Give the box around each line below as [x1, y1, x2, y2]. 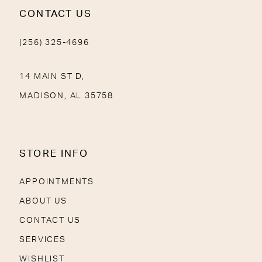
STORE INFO [19, 149, 88, 158]
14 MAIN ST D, [19, 71, 85, 81]
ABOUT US [19, 196, 67, 206]
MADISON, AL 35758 [19, 91, 113, 100]
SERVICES [19, 235, 66, 244]
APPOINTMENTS [19, 177, 94, 187]
